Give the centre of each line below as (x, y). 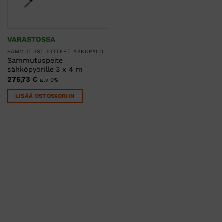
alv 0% (49, 80)
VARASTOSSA (31, 39)
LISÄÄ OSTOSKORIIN (45, 95)
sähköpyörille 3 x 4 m (45, 69)
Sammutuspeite (35, 60)
